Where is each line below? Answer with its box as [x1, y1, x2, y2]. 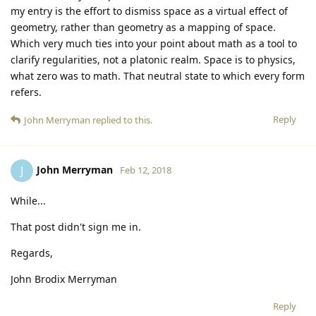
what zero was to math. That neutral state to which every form [11, 68, 305, 83]
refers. [11, 85, 42, 99]
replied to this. [90, 113, 152, 126]
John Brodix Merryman [11, 272, 117, 286]
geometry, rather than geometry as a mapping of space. [11, 20, 276, 34]
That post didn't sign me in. [11, 219, 141, 233]
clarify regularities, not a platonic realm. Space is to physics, [11, 52, 296, 66]
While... [11, 193, 46, 207]
